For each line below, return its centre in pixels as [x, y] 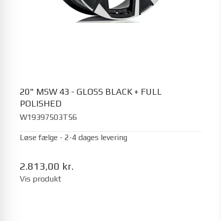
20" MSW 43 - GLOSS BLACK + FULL [91, 91]
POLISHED [41, 103]
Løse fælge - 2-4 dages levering [74, 137]
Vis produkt [40, 179]
